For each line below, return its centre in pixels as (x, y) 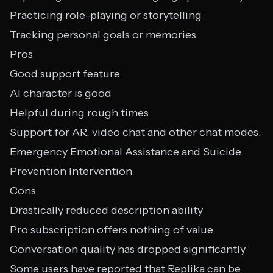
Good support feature (65, 74)
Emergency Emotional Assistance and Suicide (126, 152)
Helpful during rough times (79, 113)
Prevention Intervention (71, 171)
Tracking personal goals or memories (103, 35)
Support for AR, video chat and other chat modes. (136, 132)
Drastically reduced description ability (106, 210)
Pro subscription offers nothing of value (112, 230)
